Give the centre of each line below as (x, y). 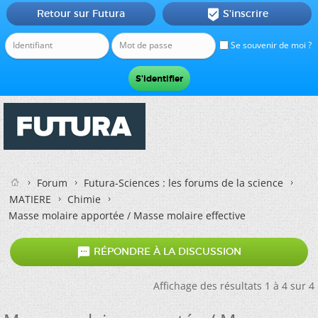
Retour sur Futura (81, 13)
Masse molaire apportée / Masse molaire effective (127, 215)
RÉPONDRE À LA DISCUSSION (166, 252)
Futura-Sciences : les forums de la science (183, 183)
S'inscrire (245, 13)
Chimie (84, 199)
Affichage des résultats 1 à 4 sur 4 (234, 286)
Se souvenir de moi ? (270, 45)
